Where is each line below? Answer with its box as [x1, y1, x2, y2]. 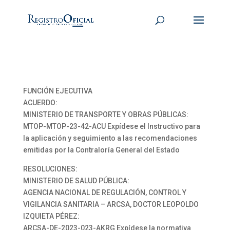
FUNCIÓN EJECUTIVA [23, 87, 92, 95]
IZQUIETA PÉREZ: [23, 212, 80, 220]
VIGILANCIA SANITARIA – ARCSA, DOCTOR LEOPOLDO [23, 200, 199, 208]
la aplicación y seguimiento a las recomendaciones [23, 134, 197, 142]
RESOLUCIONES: [23, 165, 78, 173]
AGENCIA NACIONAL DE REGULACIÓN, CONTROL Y [23, 188, 186, 197]
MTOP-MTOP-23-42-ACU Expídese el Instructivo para [23, 122, 200, 130]
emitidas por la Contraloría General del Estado [23, 146, 180, 154]
